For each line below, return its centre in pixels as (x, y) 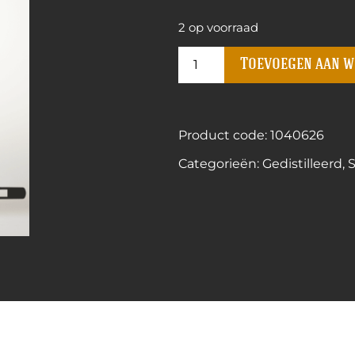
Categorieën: (221, 163)
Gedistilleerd (303, 163)
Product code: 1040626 (252, 135)
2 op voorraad (219, 27)
